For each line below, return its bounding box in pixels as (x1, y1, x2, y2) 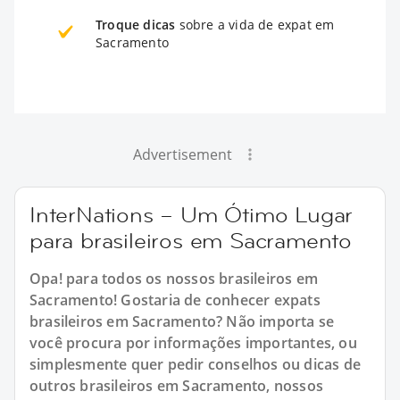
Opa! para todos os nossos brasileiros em (29, 268, 319, 288)
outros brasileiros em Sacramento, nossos (29, 375, 324, 396)
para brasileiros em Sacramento (29, 226, 352, 254)
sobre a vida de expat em (175, 15, 335, 33)
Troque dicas (96, 15, 176, 33)
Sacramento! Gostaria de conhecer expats (29, 289, 321, 310)
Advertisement (132, 144, 232, 164)
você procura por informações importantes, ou (29, 332, 357, 353)
